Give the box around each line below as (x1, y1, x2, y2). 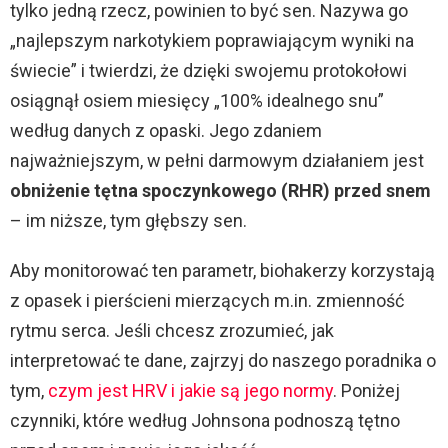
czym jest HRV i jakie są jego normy (48, 380, 333, 402)
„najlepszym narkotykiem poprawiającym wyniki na (10, 30, 414, 52)
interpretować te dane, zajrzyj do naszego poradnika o (10, 350, 436, 372)
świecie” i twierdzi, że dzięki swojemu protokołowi (10, 60, 407, 82)
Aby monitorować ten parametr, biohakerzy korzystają (10, 260, 435, 282)
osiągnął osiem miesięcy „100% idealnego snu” (10, 90, 384, 112)
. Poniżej (333, 380, 400, 402)
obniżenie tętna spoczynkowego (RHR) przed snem (10, 180, 431, 202)
